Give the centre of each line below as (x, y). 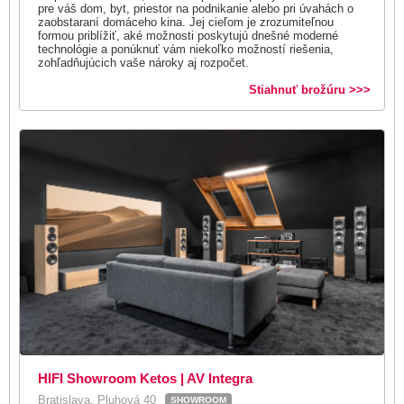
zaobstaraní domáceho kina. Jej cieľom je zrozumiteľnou (186, 22)
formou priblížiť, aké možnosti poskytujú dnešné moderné (188, 35)
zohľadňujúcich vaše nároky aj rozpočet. (143, 62)
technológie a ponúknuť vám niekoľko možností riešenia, (186, 49)
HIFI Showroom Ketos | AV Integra (145, 378)
